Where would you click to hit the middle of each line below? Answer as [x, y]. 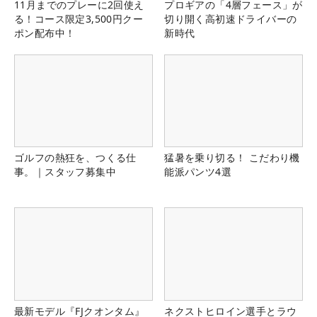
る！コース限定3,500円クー [79, 19]
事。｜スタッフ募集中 [65, 172]
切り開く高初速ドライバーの [231, 19]
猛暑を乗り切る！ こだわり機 [232, 158]
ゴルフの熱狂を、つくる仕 [75, 158]
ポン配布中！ [45, 33]
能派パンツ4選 [198, 172]
